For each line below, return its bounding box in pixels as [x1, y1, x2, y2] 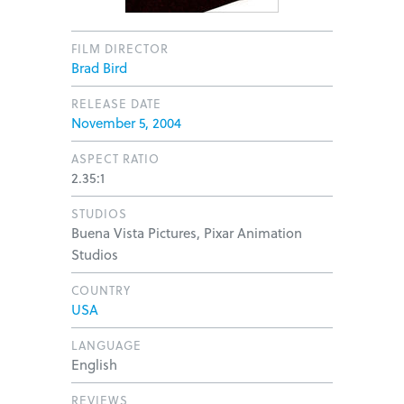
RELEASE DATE [71, 95, 161, 112]
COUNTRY [71, 281, 131, 298]
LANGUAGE [71, 336, 142, 353]
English [71, 354, 117, 374]
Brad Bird [71, 58, 127, 78]
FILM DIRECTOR [71, 40, 169, 57]
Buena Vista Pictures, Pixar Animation [71, 223, 302, 243]
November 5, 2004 [71, 113, 181, 133]
